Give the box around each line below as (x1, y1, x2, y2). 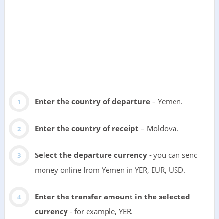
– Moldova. (138, 123, 178, 133)
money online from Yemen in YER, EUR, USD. (34, 165, 185, 175)
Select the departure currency (34, 150, 147, 160)
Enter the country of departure (34, 96, 150, 107)
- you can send (147, 150, 198, 160)
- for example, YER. (67, 206, 133, 217)
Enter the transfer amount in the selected (34, 192, 190, 202)
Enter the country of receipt (34, 123, 139, 133)
